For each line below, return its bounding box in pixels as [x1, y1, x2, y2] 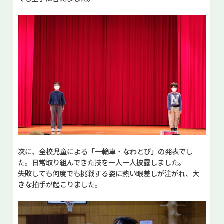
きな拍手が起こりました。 [17, 179, 102, 190]
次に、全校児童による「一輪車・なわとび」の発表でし [17, 146, 193, 157]
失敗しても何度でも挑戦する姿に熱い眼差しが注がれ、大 [17, 168, 199, 179]
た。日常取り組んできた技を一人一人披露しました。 [17, 157, 185, 168]
